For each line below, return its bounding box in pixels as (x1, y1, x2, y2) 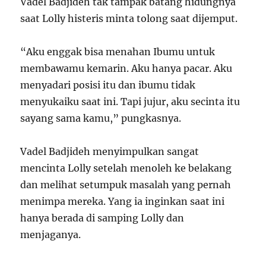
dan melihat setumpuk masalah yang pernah (20, 179, 232, 191)
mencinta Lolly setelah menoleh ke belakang (20, 162, 232, 175)
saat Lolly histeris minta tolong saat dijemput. (20, 12, 238, 25)
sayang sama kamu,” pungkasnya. (20, 112, 182, 125)
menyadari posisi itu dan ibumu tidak (20, 79, 196, 91)
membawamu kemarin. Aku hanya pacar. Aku (20, 62, 233, 75)
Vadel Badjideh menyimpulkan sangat (20, 145, 199, 158)
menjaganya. (20, 229, 81, 241)
